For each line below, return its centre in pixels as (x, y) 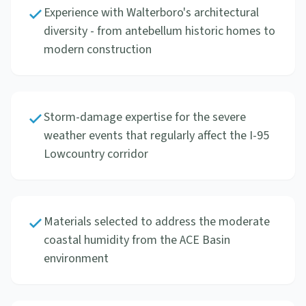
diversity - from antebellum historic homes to (159, 31)
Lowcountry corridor (96, 154)
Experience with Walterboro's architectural (151, 13)
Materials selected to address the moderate (157, 222)
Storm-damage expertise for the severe (145, 117)
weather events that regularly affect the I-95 (156, 136)
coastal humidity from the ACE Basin (137, 240)
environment (76, 259)
